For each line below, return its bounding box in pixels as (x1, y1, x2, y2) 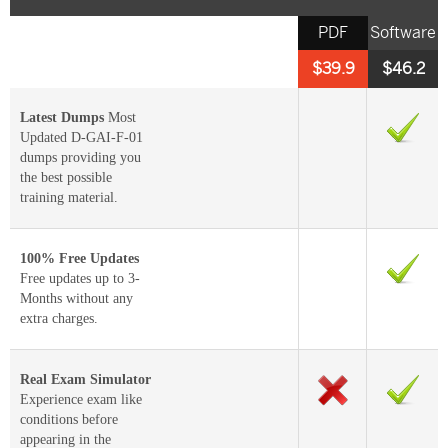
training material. (20, 190, 118, 206)
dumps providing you (20, 150, 141, 166)
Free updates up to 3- (20, 271, 140, 287)
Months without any (20, 291, 133, 307)
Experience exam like (20, 392, 142, 408)
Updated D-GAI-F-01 (20, 130, 143, 146)
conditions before (20, 412, 118, 428)
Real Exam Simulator (20, 372, 151, 388)
